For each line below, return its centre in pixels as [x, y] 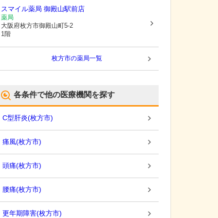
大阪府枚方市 [20, 26]
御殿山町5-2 [56, 26]
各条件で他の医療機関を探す [64, 95]
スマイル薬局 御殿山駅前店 [43, 9]
